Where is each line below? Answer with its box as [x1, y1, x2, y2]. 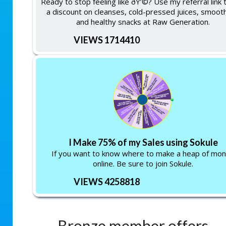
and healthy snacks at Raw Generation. [76, 16, 210, 27]
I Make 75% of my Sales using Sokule [68, 137, 218, 148]
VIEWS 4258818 [73, 176, 140, 187]
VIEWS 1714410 [73, 34, 140, 45]
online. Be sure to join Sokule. [93, 158, 194, 168]
